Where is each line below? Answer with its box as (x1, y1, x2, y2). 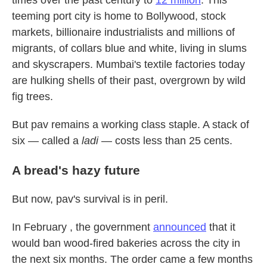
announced (153, 221, 206, 233)
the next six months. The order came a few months (12, 253, 253, 265)
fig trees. (12, 91, 53, 103)
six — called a (12, 135, 82, 147)
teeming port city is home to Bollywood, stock (12, 10, 226, 22)
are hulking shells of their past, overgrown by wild (12, 74, 246, 86)
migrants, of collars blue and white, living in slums (12, 42, 247, 54)
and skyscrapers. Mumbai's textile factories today (12, 58, 245, 70)
